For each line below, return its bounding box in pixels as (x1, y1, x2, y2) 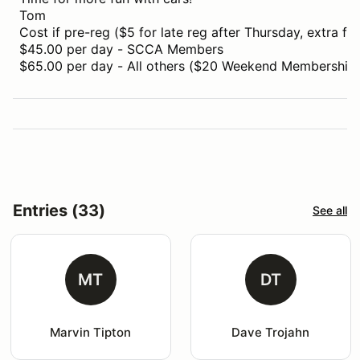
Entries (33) (13, 200, 105, 220)
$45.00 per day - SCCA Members (19, 40, 223, 57)
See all (313, 203, 347, 218)
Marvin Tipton (50, 324, 132, 340)
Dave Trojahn (231, 324, 310, 340)
